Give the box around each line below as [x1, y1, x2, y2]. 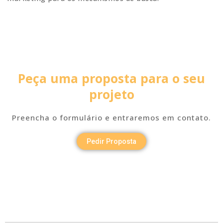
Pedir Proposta [87, 137, 136, 145]
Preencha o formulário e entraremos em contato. [12, 112, 211, 122]
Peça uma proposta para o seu [18, 69, 205, 87]
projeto [89, 85, 134, 103]
